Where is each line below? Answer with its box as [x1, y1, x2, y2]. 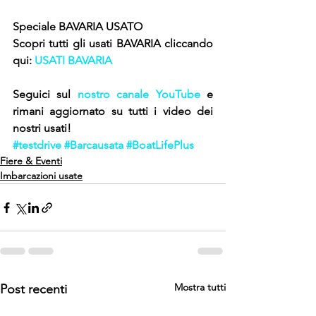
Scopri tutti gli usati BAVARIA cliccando [13, 37, 213, 51]
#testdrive [13, 138, 61, 152]
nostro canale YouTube [77, 87, 200, 102]
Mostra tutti [174, 281, 226, 294]
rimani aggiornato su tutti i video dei [13, 104, 213, 119]
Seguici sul [13, 87, 78, 102]
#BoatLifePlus [126, 138, 194, 152]
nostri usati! [13, 121, 71, 135]
